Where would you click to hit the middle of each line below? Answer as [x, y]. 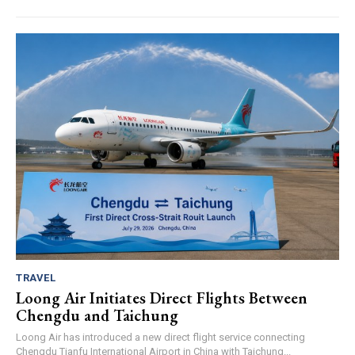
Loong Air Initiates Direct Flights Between [162, 298]
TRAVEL [36, 277]
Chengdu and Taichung [97, 315]
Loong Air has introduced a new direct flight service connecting [160, 337]
